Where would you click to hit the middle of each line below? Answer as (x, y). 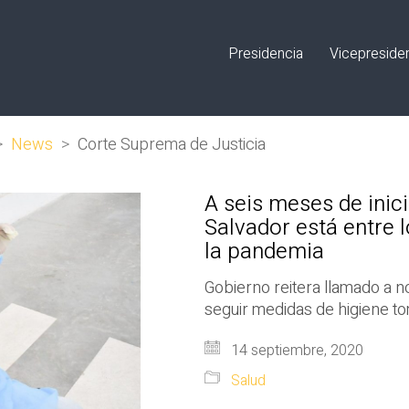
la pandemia (264, 252)
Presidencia (266, 53)
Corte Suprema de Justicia (172, 145)
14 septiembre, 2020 (295, 351)
